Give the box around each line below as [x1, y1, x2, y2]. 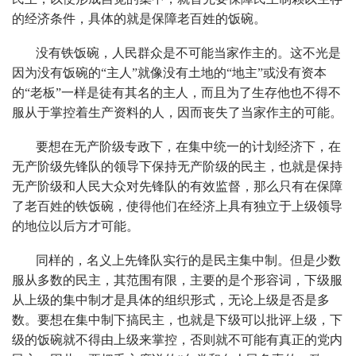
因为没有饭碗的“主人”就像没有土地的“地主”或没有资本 [12, 65, 327, 79]
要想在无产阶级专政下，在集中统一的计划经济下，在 [36, 139, 341, 153]
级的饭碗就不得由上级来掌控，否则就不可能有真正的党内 [12, 332, 342, 346]
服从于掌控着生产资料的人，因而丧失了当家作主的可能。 [12, 105, 342, 119]
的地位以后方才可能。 [12, 219, 139, 233]
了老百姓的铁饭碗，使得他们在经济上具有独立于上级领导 [12, 199, 342, 213]
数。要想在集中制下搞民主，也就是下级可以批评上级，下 [12, 312, 342, 327]
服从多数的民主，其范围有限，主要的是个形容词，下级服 [12, 273, 342, 287]
